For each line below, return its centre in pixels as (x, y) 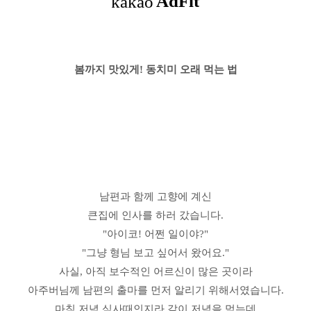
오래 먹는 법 (208, 69)
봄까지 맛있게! (110, 69)
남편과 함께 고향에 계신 (155, 196)
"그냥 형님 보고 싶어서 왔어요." (155, 253)
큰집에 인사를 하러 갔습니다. (155, 215)
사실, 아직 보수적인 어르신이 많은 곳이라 (155, 271)
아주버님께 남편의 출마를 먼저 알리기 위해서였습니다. (155, 290)
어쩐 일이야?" (176, 234)
